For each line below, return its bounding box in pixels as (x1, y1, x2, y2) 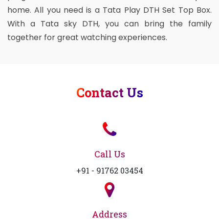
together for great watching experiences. (7, 31, 167, 43)
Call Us (94, 148, 125, 160)
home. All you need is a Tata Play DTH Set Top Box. (7, 4, 212, 16)
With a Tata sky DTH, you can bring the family (7, 18, 212, 29)
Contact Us (76, 84, 143, 101)
